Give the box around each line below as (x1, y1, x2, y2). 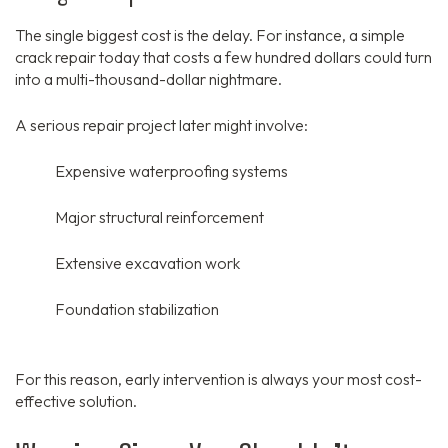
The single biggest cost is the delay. (15, 25, 253, 46)
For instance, (253, 25, 346, 46)
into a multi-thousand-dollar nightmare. (15, 69, 282, 90)
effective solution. (15, 391, 137, 412)
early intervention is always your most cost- (122, 369, 422, 390)
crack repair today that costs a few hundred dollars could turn (15, 47, 432, 68)
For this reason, (15, 369, 122, 390)
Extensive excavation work (55, 253, 240, 274)
